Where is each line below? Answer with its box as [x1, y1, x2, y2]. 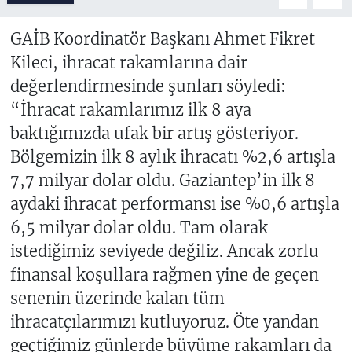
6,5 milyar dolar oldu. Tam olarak [9, 218, 268, 238]
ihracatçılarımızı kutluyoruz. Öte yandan [9, 312, 319, 332]
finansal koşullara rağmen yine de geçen [9, 265, 319, 285]
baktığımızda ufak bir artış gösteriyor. [9, 123, 299, 144]
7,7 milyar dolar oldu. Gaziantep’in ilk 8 [9, 170, 315, 191]
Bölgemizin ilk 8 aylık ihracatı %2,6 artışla [9, 147, 335, 167]
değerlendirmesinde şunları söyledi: [9, 76, 286, 97]
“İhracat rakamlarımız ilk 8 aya [9, 100, 251, 120]
